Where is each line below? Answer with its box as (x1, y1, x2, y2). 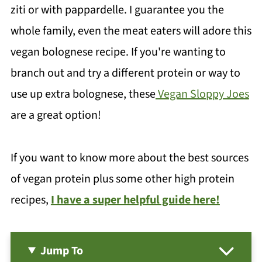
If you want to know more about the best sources (10, 150, 249, 166)
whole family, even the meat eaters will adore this (10, 23, 251, 39)
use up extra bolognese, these (10, 86, 156, 102)
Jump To (40, 243, 84, 259)
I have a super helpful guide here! (50, 192, 220, 208)
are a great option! (10, 107, 101, 123)
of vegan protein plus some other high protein (10, 171, 235, 187)
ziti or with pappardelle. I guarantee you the (10, 2, 224, 18)
